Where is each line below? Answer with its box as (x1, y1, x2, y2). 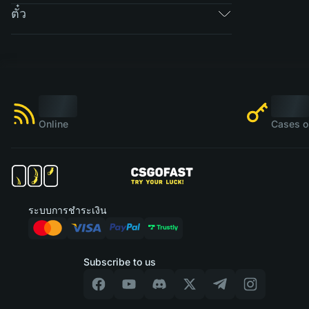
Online (39, 118, 68, 130)
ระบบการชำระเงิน (28, 203, 107, 216)
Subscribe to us (83, 256, 156, 268)
